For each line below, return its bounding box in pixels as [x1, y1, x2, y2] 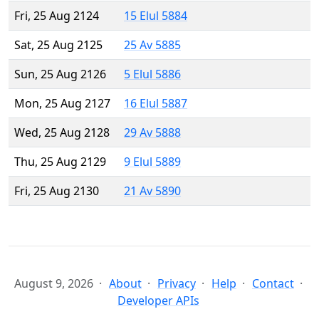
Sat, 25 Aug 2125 [14, 37, 103, 53]
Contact [252, 276, 294, 292]
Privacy [157, 276, 196, 292]
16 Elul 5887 [124, 95, 187, 112]
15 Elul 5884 [124, 8, 187, 24]
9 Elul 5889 [124, 154, 181, 170]
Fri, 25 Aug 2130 [14, 183, 99, 199]
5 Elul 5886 [124, 66, 181, 83]
